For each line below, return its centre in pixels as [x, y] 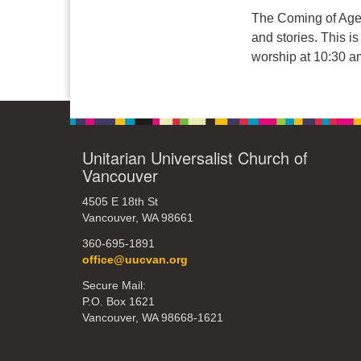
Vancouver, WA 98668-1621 [153, 318]
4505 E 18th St [120, 202]
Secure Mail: [114, 286]
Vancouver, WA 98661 [138, 218]
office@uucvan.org [135, 260]
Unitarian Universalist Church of [195, 158]
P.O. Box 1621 [118, 302]
